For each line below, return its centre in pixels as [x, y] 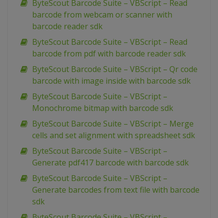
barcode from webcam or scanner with [102, 15]
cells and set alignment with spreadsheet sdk [114, 136]
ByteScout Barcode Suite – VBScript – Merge [113, 124]
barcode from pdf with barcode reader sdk [109, 54]
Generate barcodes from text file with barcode [116, 190]
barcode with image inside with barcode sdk [111, 81]
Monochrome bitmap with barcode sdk [103, 108]
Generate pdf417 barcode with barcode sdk [110, 163]
